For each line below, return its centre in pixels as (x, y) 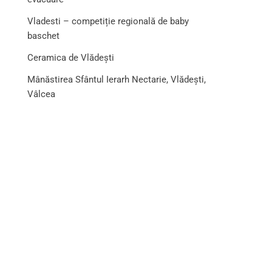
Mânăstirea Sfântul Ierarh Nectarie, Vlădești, (117, 80)
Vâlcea (42, 94)
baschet (44, 36)
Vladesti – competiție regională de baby (108, 21)
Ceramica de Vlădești (71, 58)
